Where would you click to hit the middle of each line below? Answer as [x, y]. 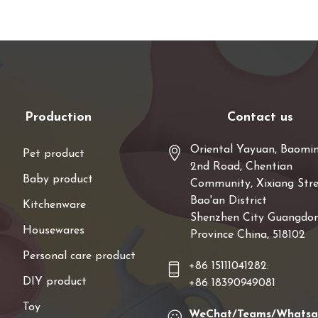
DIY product [55, 282]
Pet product [54, 154]
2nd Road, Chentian [241, 167]
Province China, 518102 [248, 235]
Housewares [54, 231]
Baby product [58, 180]
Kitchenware [54, 205]
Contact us [260, 118]
